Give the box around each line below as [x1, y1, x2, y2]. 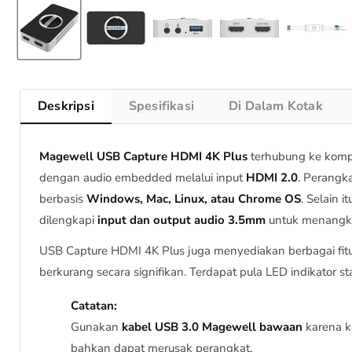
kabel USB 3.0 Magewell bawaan [122, 319, 302, 335]
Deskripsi [38, 97, 94, 115]
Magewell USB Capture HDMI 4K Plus [39, 148, 247, 165]
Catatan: [71, 298, 117, 314]
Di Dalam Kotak [229, 97, 323, 115]
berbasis [39, 191, 86, 207]
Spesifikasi [128, 97, 194, 115]
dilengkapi [39, 212, 97, 229]
